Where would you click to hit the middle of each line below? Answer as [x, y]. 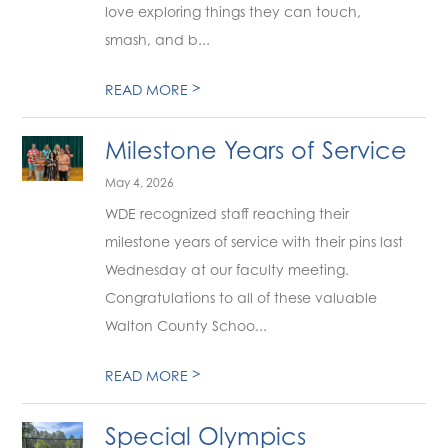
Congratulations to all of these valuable [241, 297]
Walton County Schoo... [186, 325]
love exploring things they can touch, [233, 11]
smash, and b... [158, 39]
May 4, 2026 [140, 182]
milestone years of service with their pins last [254, 241]
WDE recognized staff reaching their [227, 213]
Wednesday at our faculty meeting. [227, 269]
